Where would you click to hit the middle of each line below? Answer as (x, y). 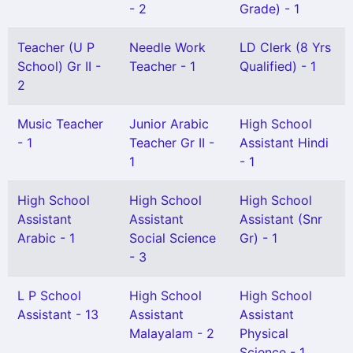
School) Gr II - (59, 66)
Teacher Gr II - (172, 143)
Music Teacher (60, 124)
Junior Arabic (169, 124)
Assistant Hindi (284, 143)
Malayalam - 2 (172, 333)
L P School (49, 295)
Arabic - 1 (46, 238)
